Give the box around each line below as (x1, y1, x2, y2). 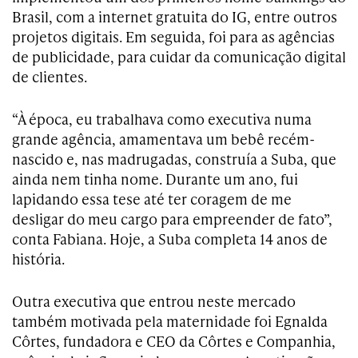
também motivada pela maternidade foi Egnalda (12, 311, 328, 331)
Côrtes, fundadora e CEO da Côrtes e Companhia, (12, 331, 336, 351)
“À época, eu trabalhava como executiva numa (12, 109, 312, 129)
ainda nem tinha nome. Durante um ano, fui (12, 169, 298, 189)
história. (12, 249, 65, 268)
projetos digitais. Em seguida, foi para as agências (12, 26, 335, 46)
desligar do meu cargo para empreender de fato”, (12, 209, 332, 229)
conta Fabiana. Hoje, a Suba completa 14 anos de (12, 229, 328, 249)
